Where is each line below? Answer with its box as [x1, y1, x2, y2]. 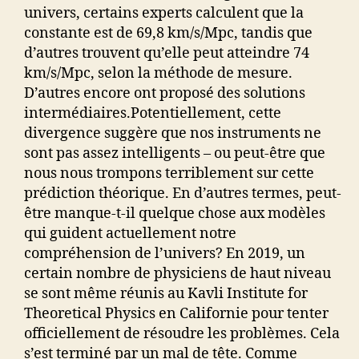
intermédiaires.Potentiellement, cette [24, 104, 281, 123]
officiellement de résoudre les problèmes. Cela [24, 325, 340, 344]
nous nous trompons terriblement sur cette [24, 164, 314, 184]
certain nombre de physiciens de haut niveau [24, 264, 331, 284]
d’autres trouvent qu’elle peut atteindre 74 [24, 44, 309, 63]
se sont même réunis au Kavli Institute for [24, 284, 308, 304]
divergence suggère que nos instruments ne [24, 124, 321, 143]
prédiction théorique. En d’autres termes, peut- [24, 184, 341, 204]
